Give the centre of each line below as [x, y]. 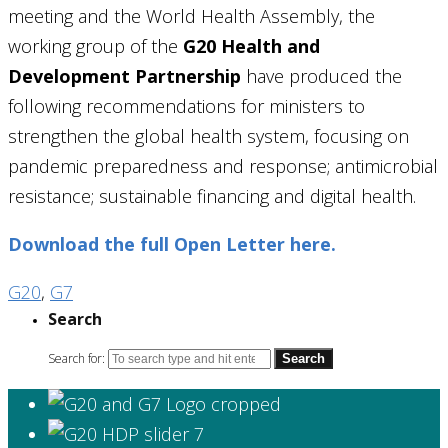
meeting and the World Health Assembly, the [191, 15]
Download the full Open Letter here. [172, 243]
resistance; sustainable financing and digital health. [212, 195]
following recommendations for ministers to [186, 105]
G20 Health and [251, 45]
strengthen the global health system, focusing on [208, 135]
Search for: [76, 358]
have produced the [321, 75]
